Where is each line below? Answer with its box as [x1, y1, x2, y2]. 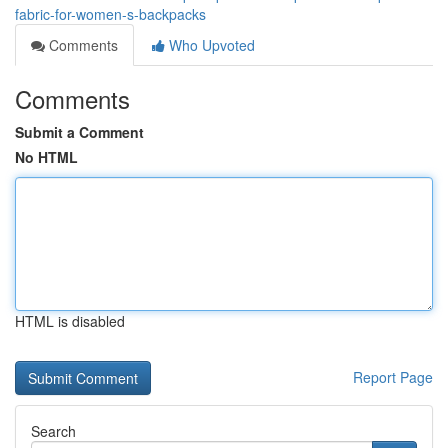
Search [31, 421, 76, 441]
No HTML [15, 147, 78, 167]
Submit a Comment [15, 122, 144, 142]
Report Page [353, 367, 433, 387]
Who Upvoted [165, 35, 255, 55]
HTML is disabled [15, 311, 125, 331]
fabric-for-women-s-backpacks [15, 4, 206, 24]
